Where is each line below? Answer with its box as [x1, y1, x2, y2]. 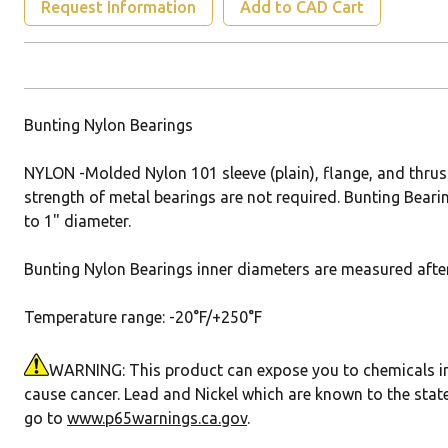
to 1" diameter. [24, 212, 131, 230]
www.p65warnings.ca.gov [67, 409, 247, 427]
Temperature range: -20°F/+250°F [24, 308, 262, 326]
